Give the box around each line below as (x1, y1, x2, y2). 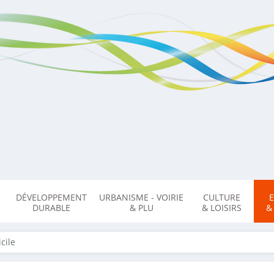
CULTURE (203, 191, 240, 203)
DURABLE (32, 202, 70, 213)
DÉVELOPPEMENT (16, 191, 87, 203)
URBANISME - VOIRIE (99, 191, 183, 203)
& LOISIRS (202, 202, 242, 213)
